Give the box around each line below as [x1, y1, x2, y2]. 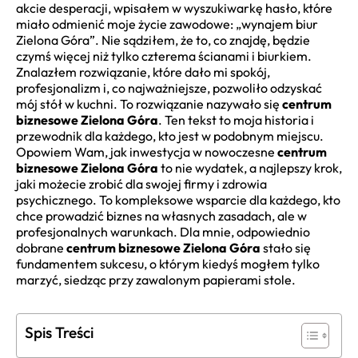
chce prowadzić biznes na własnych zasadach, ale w [16, 208, 307, 225]
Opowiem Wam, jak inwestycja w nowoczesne [16, 144, 277, 161]
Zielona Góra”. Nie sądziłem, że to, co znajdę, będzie [16, 32, 310, 49]
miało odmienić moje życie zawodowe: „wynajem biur [16, 16, 318, 33]
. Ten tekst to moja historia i [158, 112, 314, 129]
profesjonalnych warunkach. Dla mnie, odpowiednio [16, 224, 310, 241]
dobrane [16, 240, 66, 257]
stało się [261, 240, 311, 257]
